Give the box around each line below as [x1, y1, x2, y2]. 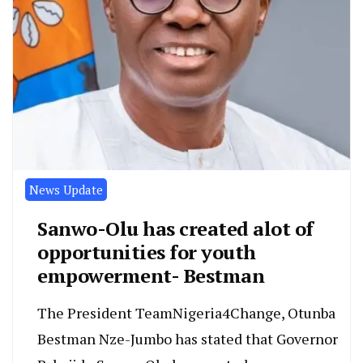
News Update [29, 181, 103, 199]
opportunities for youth [37, 239, 256, 266]
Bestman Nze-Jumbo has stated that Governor [37, 329, 338, 349]
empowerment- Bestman [37, 263, 264, 289]
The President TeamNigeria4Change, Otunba [37, 303, 335, 323]
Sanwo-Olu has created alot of [37, 216, 314, 242]
